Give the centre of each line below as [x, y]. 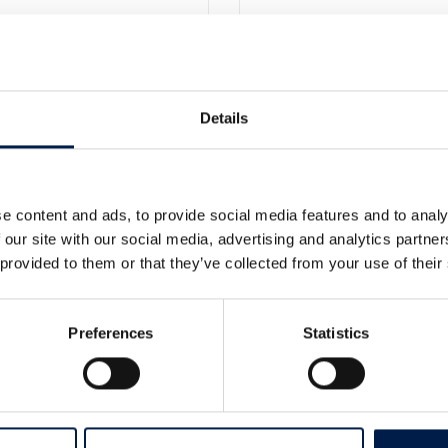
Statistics [336, 333]
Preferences [111, 333]
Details [224, 118]
